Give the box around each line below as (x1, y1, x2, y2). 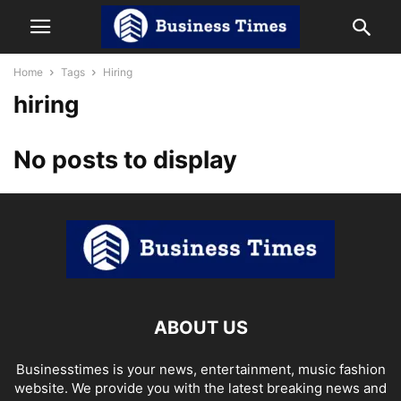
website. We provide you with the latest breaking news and (14, 380, 387, 397)
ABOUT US (153, 317, 248, 338)
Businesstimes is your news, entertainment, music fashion (15, 361, 386, 378)
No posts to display (13, 145, 237, 175)
